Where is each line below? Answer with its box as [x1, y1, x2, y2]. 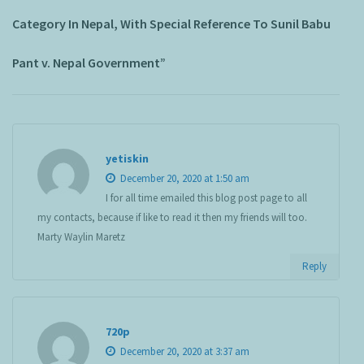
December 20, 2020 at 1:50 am [118, 171, 249, 186]
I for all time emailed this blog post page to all [106, 191, 307, 206]
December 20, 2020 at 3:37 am [118, 344, 249, 359]
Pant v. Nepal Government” [12, 54, 166, 71]
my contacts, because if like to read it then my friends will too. [37, 210, 307, 225]
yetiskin [106, 151, 149, 167]
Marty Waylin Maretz [37, 230, 125, 245]
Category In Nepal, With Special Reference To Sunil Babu [12, 15, 331, 32]
